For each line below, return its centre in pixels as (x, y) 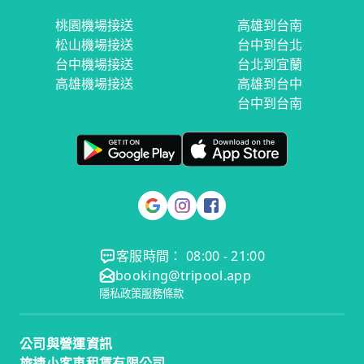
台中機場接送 (94, 65)
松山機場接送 (94, 45)
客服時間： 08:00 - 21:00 (191, 256)
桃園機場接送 (94, 26)
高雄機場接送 (94, 84)
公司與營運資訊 (66, 344)
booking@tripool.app (183, 276)
